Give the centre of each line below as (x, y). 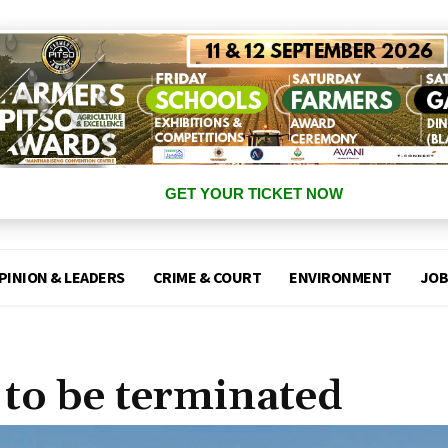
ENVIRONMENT (340, 277)
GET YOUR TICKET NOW (253, 194)
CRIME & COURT (207, 277)
